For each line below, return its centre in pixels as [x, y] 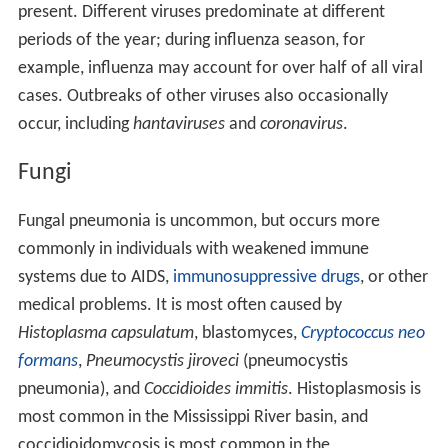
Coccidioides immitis [215, 390]
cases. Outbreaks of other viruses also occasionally [202, 97]
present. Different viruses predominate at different [201, 13]
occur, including [75, 125]
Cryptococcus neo [362, 334]
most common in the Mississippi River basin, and [192, 418]
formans [47, 362]
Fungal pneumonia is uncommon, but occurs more [198, 222]
